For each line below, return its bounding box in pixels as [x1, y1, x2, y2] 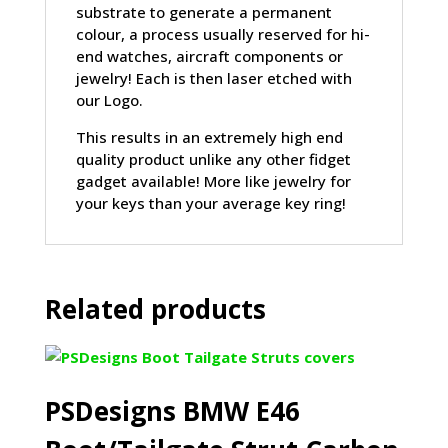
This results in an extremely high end [75, 127, 343, 147]
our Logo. [75, 90, 143, 110]
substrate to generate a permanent [75, 2, 332, 22]
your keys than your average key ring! [75, 193, 346, 213]
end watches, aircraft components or [75, 46, 343, 66]
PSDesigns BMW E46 [44, 393, 300, 429]
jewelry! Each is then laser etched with [75, 68, 352, 88]
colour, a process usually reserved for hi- [75, 24, 370, 44]
